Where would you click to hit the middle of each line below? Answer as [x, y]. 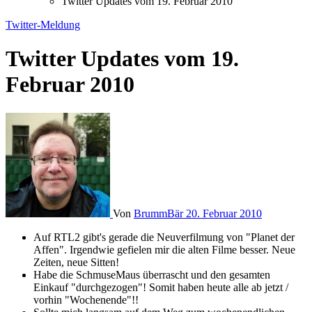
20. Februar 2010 [224, 213]
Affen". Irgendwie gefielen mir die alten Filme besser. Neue [164, 249]
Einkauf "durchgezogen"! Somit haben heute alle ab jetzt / [161, 287]
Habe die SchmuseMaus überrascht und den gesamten [152, 274]
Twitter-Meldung [43, 25]
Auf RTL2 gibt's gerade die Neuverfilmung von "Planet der [164, 237]
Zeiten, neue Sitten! [76, 262]
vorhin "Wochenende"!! [86, 299]
